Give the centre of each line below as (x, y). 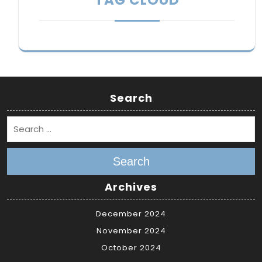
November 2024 (131, 231)
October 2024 (131, 248)
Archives (131, 187)
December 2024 (131, 214)
